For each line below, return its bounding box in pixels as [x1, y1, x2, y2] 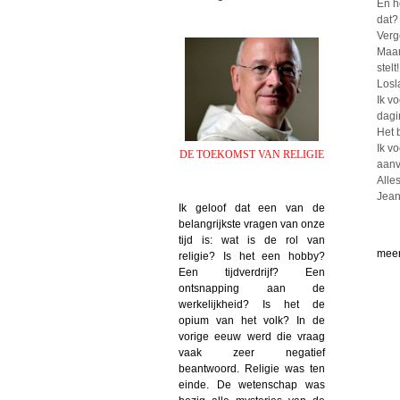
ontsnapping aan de [179, 281, 325, 295]
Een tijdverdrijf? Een [179, 265, 325, 279]
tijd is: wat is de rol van [179, 233, 325, 246]
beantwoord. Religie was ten [179, 362, 325, 375]
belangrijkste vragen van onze [179, 217, 325, 230]
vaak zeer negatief [179, 346, 325, 359]
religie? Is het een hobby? [179, 249, 325, 262]
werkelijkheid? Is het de [179, 297, 325, 311]
